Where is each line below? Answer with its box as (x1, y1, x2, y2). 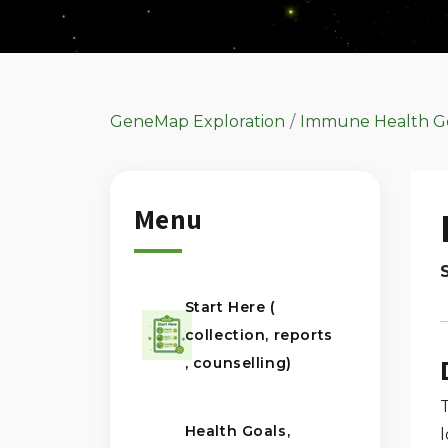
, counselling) (184, 354, 292, 373)
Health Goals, (184, 422, 291, 441)
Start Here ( (184, 298, 276, 317)
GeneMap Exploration (109, 112, 285, 132)
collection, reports (184, 326, 333, 345)
